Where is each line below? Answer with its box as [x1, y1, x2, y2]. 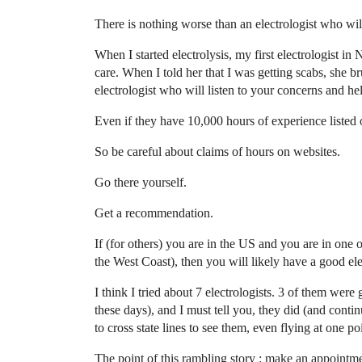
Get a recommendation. [95, 206, 213, 220]
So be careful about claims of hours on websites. [95, 145, 340, 158]
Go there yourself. [95, 175, 187, 189]
